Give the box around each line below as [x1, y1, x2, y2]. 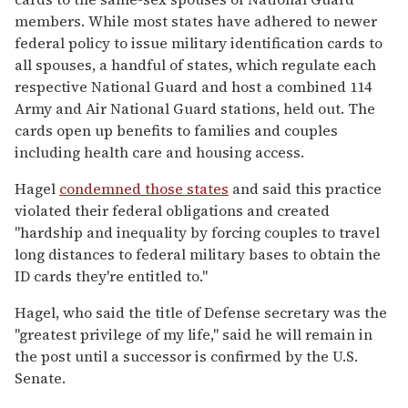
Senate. [15, 367, 66, 388]
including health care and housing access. [15, 141, 304, 162]
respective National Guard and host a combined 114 [15, 76, 372, 97]
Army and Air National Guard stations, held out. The [15, 97, 375, 118]
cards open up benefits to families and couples [15, 119, 338, 140]
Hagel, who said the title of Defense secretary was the [15, 301, 387, 322]
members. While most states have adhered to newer [15, 10, 377, 31]
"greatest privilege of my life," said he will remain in [15, 323, 372, 344]
